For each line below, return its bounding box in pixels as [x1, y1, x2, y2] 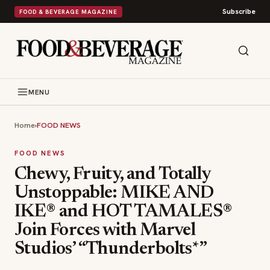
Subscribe [222, 7, 256, 16]
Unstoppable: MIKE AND [14, 184, 214, 202]
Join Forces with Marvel [14, 222, 196, 240]
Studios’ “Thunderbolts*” [14, 240, 207, 259]
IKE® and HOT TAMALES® [14, 203, 233, 221]
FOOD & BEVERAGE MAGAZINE [19, 7, 118, 16]
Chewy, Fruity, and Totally [14, 166, 210, 184]
